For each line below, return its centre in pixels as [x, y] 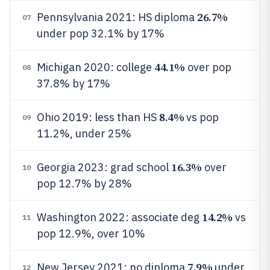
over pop [208, 67]
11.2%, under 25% [84, 133]
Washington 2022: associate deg [119, 217]
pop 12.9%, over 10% [91, 234]
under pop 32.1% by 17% [101, 33]
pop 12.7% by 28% [84, 184]
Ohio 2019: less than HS [98, 117]
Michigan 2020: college [96, 67]
